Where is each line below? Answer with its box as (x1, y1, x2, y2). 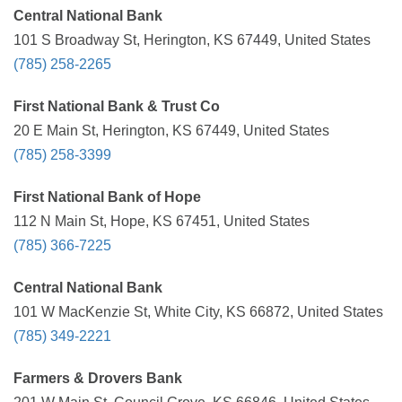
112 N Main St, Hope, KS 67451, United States (13, 214, 310, 229)
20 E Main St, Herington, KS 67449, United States (13, 123, 329, 138)
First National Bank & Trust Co (13, 99, 220, 114)
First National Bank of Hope (13, 189, 201, 205)
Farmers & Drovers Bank (13, 371, 182, 386)
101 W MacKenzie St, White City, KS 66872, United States (13, 304, 383, 319)
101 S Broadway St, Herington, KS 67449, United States (13, 32, 371, 48)
